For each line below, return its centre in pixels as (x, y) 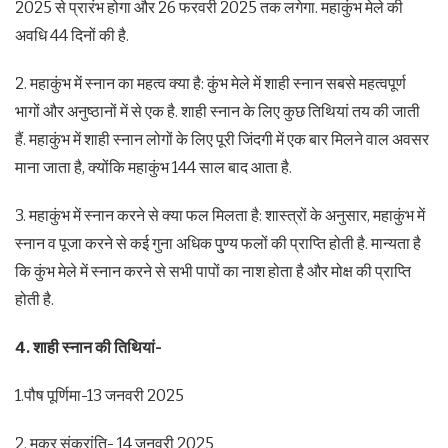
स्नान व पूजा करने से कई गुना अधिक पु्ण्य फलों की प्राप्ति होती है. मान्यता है (218, 244)
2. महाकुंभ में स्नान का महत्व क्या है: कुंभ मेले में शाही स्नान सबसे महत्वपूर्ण (210, 84)
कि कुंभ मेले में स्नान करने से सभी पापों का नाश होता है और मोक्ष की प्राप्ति (213, 272)
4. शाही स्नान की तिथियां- (88, 348)
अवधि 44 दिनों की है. (72, 36)
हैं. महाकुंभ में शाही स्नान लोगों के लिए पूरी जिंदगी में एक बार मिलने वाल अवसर (222, 140)
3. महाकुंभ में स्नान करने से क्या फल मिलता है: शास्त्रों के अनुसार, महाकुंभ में (220, 216)
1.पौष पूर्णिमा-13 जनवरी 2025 (99, 396)
